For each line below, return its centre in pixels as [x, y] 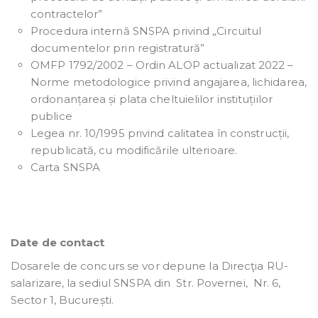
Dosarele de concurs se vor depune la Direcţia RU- [149, 266]
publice [51, 116]
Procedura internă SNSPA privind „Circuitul [146, 31]
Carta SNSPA [66, 168]
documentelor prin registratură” [118, 48]
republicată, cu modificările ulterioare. [134, 150]
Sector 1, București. [62, 300]
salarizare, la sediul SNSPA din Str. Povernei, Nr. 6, [146, 283]
